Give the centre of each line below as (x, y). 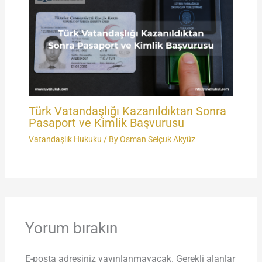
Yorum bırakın (71, 228)
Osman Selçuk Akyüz (157, 139)
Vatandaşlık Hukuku (65, 139)
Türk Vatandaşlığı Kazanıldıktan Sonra (127, 111)
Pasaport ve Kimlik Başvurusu (106, 123)
